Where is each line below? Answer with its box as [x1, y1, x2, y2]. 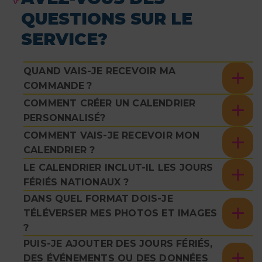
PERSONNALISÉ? [23, 112, 106, 123]
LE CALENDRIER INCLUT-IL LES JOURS [23, 161, 213, 173]
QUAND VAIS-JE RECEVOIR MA [23, 65, 175, 77]
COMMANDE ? [23, 80, 92, 91]
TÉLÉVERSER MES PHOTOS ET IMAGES [23, 208, 218, 219]
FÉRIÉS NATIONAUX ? [23, 176, 129, 188]
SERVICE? [21, 29, 108, 50]
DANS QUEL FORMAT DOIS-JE [23, 193, 173, 205]
